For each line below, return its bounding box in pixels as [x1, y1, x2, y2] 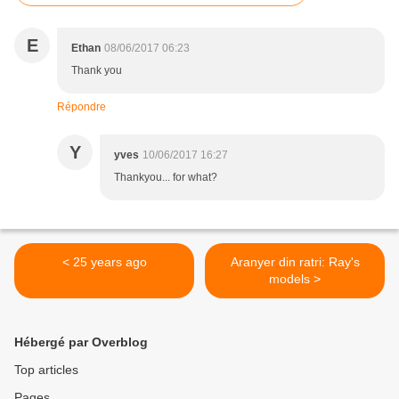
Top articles [14, 362, 78, 378]
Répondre [57, 101, 106, 114]
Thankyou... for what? [114, 171, 217, 184]
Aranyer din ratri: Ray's [230, 255, 360, 270]
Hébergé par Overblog [14, 335, 148, 350]
